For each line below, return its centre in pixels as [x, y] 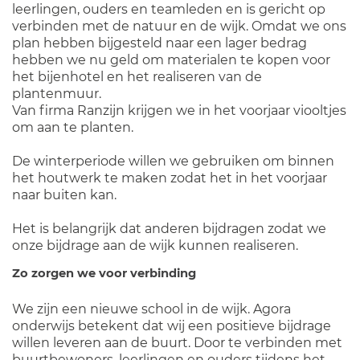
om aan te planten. [73, 127]
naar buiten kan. [64, 195]
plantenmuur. [57, 94]
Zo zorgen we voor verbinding [104, 273]
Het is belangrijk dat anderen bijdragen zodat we [169, 229]
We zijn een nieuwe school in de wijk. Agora [151, 309]
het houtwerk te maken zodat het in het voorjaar [170, 178]
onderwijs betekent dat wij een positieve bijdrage [172, 326]
